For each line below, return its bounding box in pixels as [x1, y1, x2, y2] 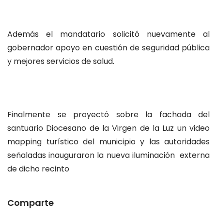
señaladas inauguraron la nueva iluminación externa [7, 150, 210, 161]
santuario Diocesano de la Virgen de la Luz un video [7, 123, 210, 134]
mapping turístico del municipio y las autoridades [7, 136, 210, 148]
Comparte [7, 197, 54, 209]
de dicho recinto [7, 163, 69, 175]
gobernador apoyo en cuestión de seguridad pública [7, 42, 210, 53]
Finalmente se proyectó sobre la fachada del [7, 109, 210, 121]
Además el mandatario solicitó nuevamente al [7, 28, 210, 40]
